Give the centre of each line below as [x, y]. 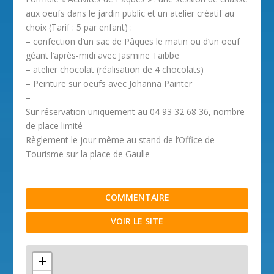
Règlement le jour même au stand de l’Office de [120, 139]
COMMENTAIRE [137, 197]
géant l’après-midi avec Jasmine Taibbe [103, 55]
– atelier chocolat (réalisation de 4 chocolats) [115, 69]
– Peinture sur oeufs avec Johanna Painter [109, 83]
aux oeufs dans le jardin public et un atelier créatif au [130, 13]
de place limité [54, 125]
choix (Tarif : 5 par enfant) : [79, 27]
